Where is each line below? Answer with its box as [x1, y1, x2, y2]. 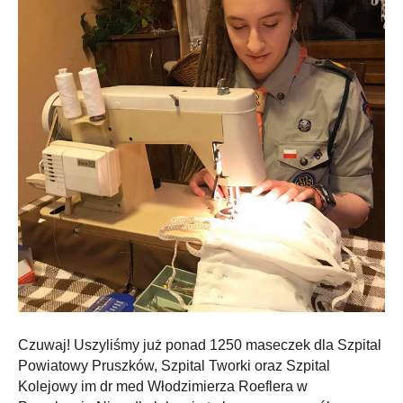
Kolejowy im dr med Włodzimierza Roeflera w [18, 378, 308, 394]
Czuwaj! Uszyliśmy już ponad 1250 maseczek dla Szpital [18, 336, 381, 353]
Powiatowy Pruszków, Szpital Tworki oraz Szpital [18, 357, 330, 373]
